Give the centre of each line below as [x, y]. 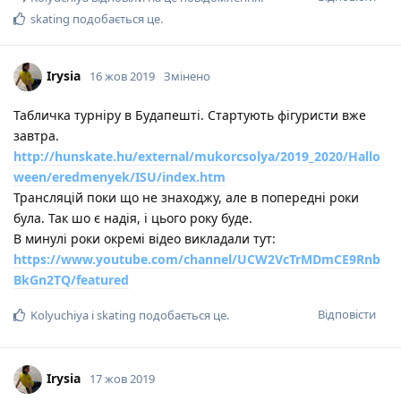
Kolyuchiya [60, 315]
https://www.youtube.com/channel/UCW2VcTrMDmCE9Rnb [197, 259]
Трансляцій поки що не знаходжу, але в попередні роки [186, 197]
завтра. [36, 135]
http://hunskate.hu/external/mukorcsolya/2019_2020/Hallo [197, 156]
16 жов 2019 [122, 76]
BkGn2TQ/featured [71, 279]
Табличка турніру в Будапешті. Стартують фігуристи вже [190, 115]
